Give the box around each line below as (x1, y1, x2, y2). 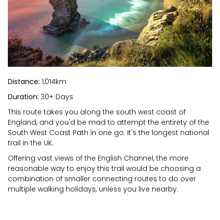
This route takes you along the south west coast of (8, 107, 186, 117)
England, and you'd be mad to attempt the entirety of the (8, 117, 209, 128)
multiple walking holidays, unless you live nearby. (8, 184, 178, 194)
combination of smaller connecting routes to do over (8, 174, 196, 184)
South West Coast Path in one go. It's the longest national (8, 128, 209, 138)
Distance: (8, 77, 40, 87)
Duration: (8, 92, 39, 102)
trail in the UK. (8, 138, 54, 148)
